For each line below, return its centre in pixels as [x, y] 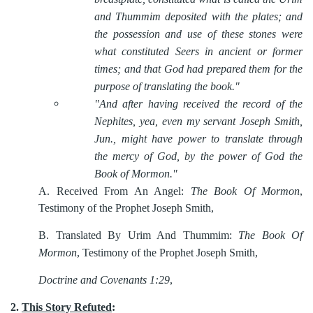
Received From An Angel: [123, 191]
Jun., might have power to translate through [198, 139]
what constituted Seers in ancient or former [198, 51]
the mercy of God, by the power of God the [198, 156]
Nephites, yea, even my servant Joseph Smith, [198, 121]
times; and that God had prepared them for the [198, 69]
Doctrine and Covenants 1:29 [104, 280]
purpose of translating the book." [167, 86]
